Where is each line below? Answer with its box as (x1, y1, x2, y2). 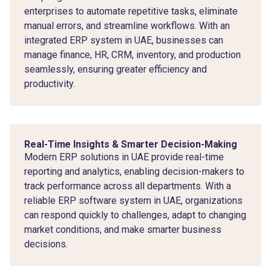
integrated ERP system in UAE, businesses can (24, 34, 223, 46)
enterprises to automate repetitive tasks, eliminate (24, 5, 238, 17)
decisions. (24, 238, 68, 250)
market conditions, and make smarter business (24, 223, 221, 235)
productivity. (24, 77, 75, 90)
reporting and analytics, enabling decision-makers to (24, 165, 244, 177)
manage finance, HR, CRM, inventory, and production (24, 48, 241, 60)
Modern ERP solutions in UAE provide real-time (24, 151, 224, 163)
